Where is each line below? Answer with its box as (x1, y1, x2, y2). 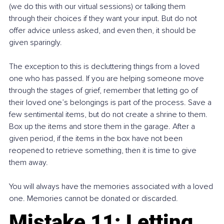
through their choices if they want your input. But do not (9, 13, 199, 24)
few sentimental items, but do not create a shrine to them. (9, 109, 209, 120)
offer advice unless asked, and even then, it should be (9, 25, 198, 36)
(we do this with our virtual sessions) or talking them (9, 1, 187, 12)
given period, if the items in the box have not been (9, 133, 184, 144)
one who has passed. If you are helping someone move (9, 73, 206, 84)
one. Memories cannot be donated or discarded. (9, 193, 178, 204)
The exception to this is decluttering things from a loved (9, 61, 201, 72)
